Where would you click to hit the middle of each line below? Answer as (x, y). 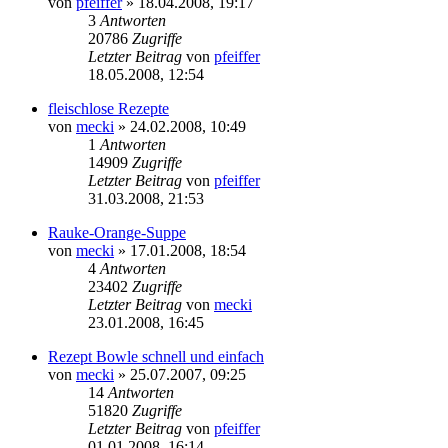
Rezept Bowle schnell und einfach (156, 356)
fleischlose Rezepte (108, 108)
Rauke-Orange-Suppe (117, 232)
